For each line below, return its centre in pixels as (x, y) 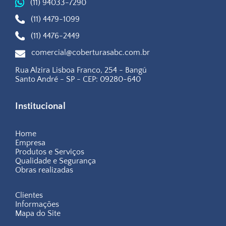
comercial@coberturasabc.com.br (91, 53)
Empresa (30, 143)
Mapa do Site (38, 213)
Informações (37, 204)
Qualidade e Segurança (55, 161)
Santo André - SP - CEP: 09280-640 (78, 79)
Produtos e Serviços (50, 152)
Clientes (29, 195)
